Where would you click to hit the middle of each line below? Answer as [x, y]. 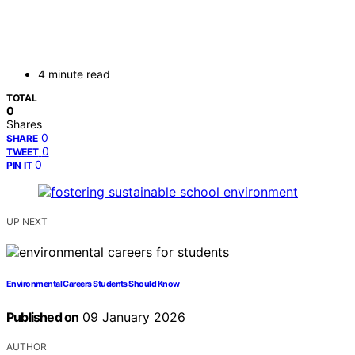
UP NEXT [27, 222]
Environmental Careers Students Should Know [93, 284]
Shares [24, 124]
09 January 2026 [132, 317]
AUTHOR [27, 347]
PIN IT [19, 166]
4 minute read [74, 74]
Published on [43, 317]
